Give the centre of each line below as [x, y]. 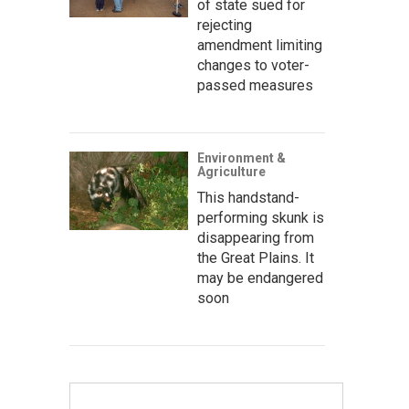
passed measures [255, 85]
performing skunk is [261, 218]
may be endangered [260, 278]
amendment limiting [260, 45]
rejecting [225, 25]
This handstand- [248, 198]
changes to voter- [253, 65]
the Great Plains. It [256, 258]
